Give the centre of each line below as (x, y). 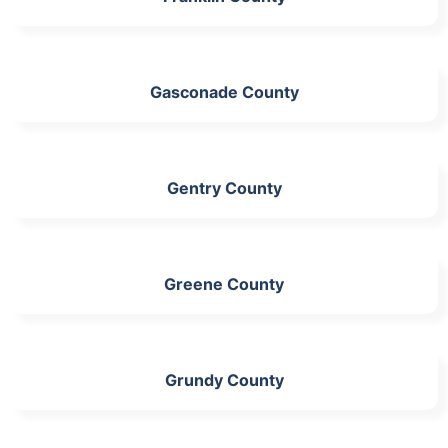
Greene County (224, 283)
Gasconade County (224, 91)
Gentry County (224, 187)
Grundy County (224, 379)
